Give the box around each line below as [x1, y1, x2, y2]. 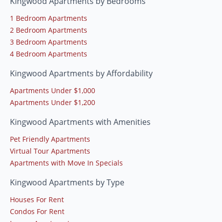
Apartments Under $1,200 [10, 97, 95, 107]
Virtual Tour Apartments [10, 146, 90, 156]
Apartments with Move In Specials [10, 158, 123, 167]
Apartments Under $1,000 [10, 85, 95, 95]
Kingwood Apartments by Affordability [10, 67, 153, 79]
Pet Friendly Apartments [10, 134, 90, 144]
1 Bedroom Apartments [10, 13, 87, 23]
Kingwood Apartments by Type [10, 176, 124, 188]
